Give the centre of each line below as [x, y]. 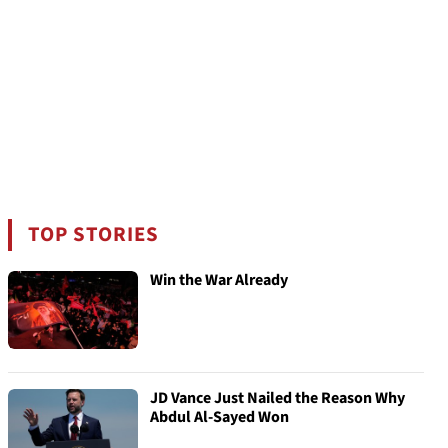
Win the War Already [219, 280]
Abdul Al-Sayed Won [219, 417]
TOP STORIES [94, 234]
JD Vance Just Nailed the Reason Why [277, 398]
